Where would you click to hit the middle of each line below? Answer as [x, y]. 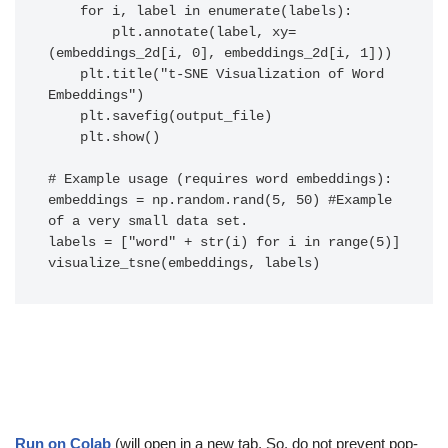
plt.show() [64, 138]
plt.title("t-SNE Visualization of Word [64, 75]
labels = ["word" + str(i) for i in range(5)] [224, 243]
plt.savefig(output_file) [64, 117]
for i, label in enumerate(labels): [64, 12]
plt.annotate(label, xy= [80, 33]
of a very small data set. [148, 222]
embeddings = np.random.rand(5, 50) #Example [220, 201]
